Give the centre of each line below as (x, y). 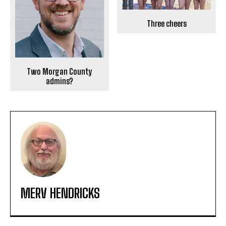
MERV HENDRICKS (60, 193)
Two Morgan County (59, 72)
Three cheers (166, 23)
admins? (59, 81)
